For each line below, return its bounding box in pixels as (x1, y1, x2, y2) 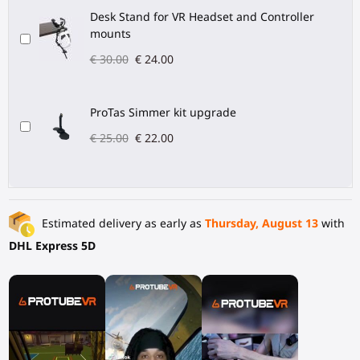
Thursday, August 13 (204, 215, 318, 231)
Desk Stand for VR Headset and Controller (89, 8, 314, 24)
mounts (89, 25, 131, 41)
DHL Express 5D (8, 237, 96, 253)
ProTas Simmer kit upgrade (89, 104, 236, 120)
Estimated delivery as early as (38, 215, 205, 231)
